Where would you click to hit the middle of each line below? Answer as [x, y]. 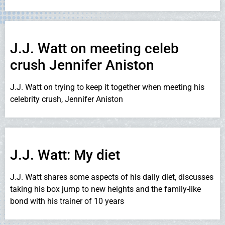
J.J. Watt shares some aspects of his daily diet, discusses [112, 177]
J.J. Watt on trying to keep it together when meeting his [107, 87]
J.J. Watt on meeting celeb [94, 48]
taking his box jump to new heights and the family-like [105, 189]
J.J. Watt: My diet [65, 155]
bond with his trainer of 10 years [67, 201]
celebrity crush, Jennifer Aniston [67, 99]
